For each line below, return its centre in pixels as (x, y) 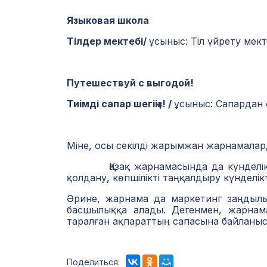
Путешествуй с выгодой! (130, 83)
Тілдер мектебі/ (108, 41)
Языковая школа (108, 20)
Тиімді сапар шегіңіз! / (120, 104)
